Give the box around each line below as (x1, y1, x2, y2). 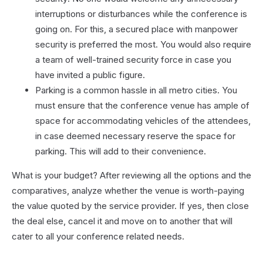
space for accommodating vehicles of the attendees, (35, 114, 251, 126)
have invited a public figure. (35, 69, 145, 80)
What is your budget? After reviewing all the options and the (12, 169, 251, 181)
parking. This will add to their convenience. (35, 145, 206, 157)
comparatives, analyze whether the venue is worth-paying (12, 184, 244, 196)
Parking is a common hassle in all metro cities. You (35, 84, 237, 96)
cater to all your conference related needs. (12, 230, 184, 242)
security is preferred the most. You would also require (35, 38, 251, 50)
